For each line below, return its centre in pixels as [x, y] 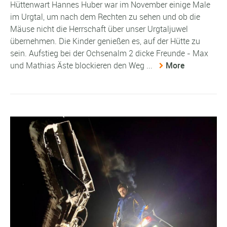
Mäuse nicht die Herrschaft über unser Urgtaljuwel [99, 29]
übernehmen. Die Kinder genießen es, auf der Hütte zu [105, 41]
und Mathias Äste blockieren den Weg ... [82, 66]
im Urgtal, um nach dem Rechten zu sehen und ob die [105, 17]
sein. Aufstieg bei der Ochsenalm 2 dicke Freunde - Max [109, 53]
